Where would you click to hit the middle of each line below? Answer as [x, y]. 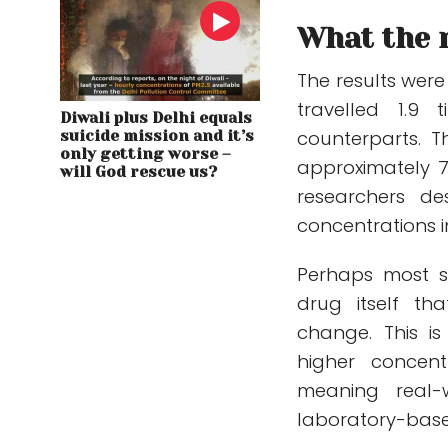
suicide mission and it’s [157, 136]
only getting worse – [145, 154]
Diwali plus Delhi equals [156, 118]
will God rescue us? [138, 172]
